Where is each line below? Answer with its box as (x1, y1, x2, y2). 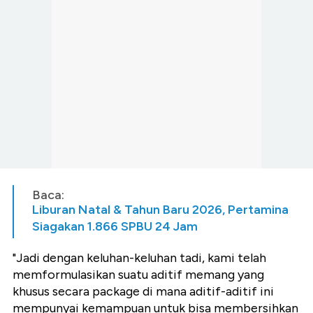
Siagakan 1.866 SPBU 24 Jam (32, 219, 198, 235)
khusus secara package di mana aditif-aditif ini (13, 284, 274, 300)
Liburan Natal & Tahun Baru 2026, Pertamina (32, 202, 289, 218)
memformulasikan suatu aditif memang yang (13, 267, 264, 283)
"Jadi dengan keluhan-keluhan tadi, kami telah (13, 250, 266, 266)
